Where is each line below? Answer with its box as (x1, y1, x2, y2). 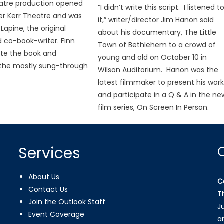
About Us (28, 171, 60, 182)
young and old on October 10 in (98, 52, 207, 62)
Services (18, 142, 81, 164)
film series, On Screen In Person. (98, 102, 209, 112)
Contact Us (28, 184, 68, 194)
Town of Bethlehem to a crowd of (98, 39, 216, 50)
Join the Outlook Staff (28, 196, 106, 207)
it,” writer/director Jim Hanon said (98, 14, 214, 25)
